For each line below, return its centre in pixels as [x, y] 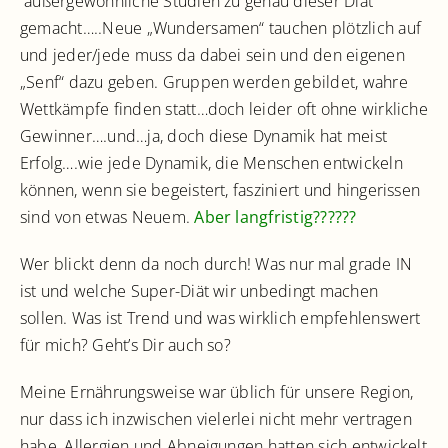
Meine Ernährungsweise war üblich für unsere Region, [217, 392]
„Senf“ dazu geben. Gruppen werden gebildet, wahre [214, 82]
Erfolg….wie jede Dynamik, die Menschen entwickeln [211, 163]
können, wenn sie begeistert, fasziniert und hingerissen [220, 190]
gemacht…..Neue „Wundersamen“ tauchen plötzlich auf [220, 28]
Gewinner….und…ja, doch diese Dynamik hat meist [204, 136]
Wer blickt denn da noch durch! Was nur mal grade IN [216, 264]
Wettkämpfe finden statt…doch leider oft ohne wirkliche [224, 109]
